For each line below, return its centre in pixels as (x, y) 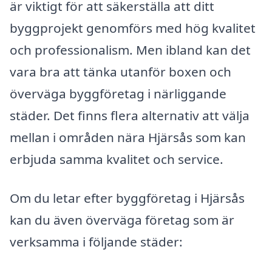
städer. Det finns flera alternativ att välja (130, 116)
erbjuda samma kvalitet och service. (117, 159)
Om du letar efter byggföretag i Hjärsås (127, 198)
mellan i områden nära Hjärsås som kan (128, 138)
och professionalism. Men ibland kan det (130, 50)
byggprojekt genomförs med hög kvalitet (133, 28)
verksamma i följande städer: (96, 241)
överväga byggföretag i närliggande (118, 94)
